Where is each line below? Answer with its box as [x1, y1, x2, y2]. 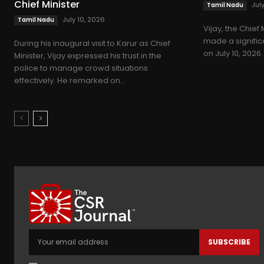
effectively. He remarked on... [14, 75, 126, 87]
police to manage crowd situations [14, 62, 148, 74]
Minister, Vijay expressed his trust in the [14, 50, 161, 62]
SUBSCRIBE [207, 237, 250, 247]
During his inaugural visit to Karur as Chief [14, 38, 170, 49]
